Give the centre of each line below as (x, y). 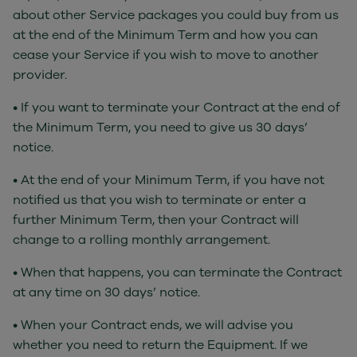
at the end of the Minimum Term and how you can (165, 35)
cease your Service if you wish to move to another (166, 55)
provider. (40, 75)
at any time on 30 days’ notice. (106, 292)
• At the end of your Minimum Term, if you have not (169, 180)
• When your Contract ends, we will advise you (153, 325)
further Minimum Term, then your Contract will (156, 220)
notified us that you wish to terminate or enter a (159, 200)
